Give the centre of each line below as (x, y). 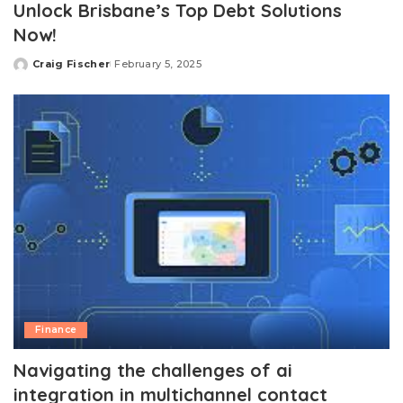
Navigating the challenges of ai (153, 370)
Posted (34, 71)
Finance (56, 329)
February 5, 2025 (158, 64)
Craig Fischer (72, 64)
